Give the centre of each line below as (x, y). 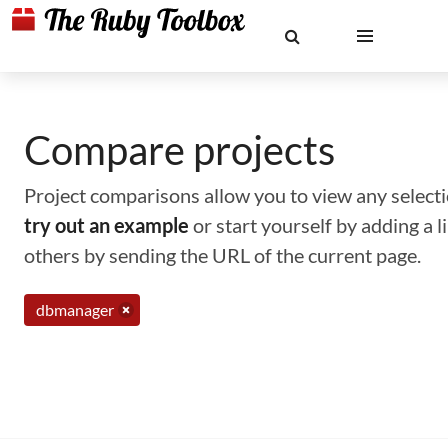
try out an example (106, 225)
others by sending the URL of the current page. (222, 255)
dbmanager (75, 309)
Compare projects (179, 150)
